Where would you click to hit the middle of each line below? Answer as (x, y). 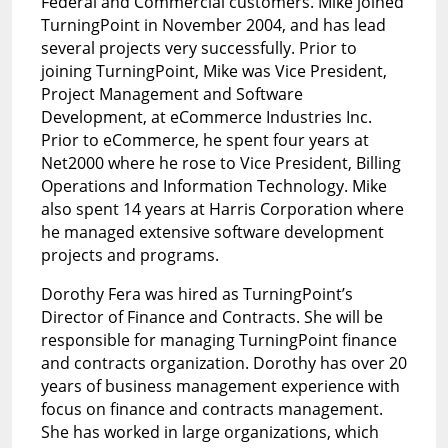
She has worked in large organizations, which (209, 431)
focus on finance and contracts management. (211, 408)
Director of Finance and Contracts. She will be (211, 316)
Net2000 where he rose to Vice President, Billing (220, 162)
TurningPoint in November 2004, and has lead (213, 24)
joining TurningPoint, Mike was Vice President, (213, 70)
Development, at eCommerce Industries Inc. (206, 116)
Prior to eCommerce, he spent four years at (204, 139)
